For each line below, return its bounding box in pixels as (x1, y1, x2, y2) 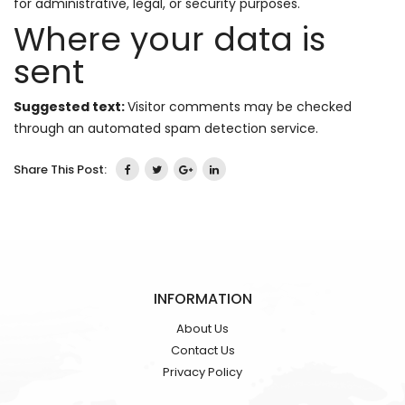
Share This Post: (14, 160, 107, 178)
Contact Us (170, 342, 235, 359)
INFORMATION (153, 288, 252, 309)
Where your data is (14, 16, 325, 62)
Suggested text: (14, 98, 127, 116)
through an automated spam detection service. (14, 119, 318, 137)
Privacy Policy (163, 363, 242, 381)
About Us (176, 320, 229, 337)
